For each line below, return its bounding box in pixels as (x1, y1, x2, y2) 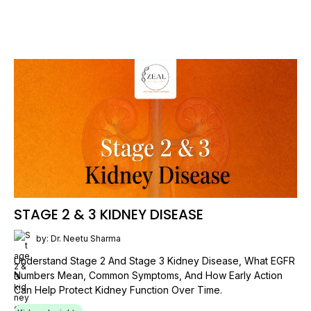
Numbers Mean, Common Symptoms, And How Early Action (14, 269, 283, 281)
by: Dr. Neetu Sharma (36, 233, 121, 244)
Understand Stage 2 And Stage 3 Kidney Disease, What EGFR (14, 255, 295, 267)
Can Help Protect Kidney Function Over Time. (14, 284, 222, 296)
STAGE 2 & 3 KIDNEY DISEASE (14, 205, 203, 224)
